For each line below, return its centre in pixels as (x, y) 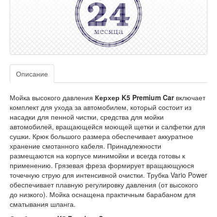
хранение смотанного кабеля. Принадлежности (85, 146)
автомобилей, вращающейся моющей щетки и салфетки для (108, 126)
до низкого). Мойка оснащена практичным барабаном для (103, 194)
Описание (32, 74)
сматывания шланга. (43, 204)
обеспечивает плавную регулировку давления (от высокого (104, 185)
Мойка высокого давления (52, 97)
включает (190, 97)
